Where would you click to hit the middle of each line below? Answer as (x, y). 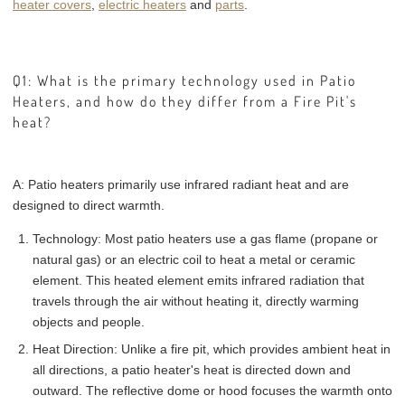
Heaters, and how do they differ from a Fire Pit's (185, 102)
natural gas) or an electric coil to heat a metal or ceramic (193, 260)
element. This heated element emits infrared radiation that (198, 281)
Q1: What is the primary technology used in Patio (184, 81)
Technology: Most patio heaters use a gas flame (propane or (205, 239)
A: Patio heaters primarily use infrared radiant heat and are (181, 184)
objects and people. (88, 322)
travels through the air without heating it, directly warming (195, 301)
